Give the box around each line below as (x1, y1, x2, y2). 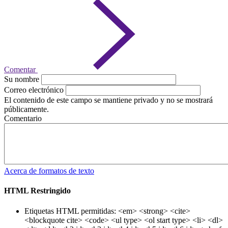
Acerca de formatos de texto (4, 166, 94, 176)
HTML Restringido (4, 186, 71, 195)
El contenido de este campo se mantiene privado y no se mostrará (4, 96, 213, 105)
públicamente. (4, 105, 49, 114)
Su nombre (4, 75, 39, 84)
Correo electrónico (4, 85, 64, 95)
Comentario (4, 114, 42, 123)
